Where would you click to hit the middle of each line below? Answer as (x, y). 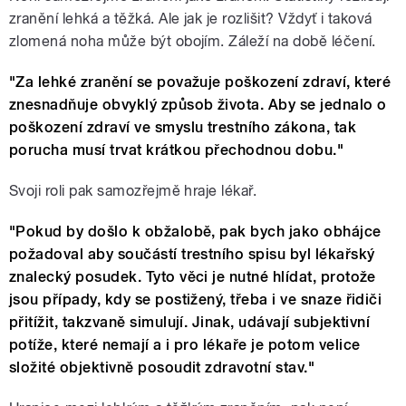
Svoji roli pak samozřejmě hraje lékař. (133, 191)
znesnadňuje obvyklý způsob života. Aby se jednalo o (198, 105)
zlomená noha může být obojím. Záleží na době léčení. (193, 42)
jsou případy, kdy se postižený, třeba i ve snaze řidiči (196, 300)
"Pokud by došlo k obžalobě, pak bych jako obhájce (195, 232)
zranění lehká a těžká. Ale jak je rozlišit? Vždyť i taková (191, 19)
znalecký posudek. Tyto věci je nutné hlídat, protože (193, 277)
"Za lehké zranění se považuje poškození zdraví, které (200, 82)
